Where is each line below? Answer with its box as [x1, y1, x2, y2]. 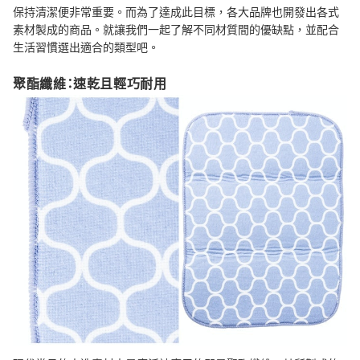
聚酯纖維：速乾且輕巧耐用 [13, 76, 167, 92]
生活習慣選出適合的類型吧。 [13, 40, 159, 55]
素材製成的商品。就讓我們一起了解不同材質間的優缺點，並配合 [13, 22, 339, 37]
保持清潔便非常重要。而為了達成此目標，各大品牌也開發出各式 [13, 5, 339, 19]
